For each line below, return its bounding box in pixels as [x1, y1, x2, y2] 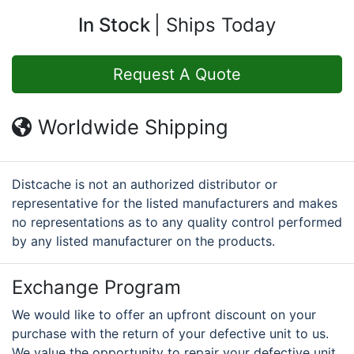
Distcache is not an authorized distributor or [12, 175, 277, 192]
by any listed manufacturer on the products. [12, 232, 275, 249]
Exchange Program [12, 275, 181, 299]
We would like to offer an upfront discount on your [12, 306, 316, 322]
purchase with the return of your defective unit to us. [12, 325, 329, 341]
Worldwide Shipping [38, 114, 228, 139]
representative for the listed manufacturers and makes [12, 194, 337, 211]
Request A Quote [113, 64, 241, 84]
